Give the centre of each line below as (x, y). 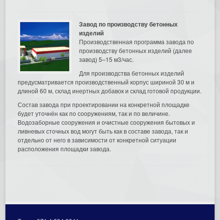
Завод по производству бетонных (129, 24)
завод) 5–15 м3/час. (107, 59)
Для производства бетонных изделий (132, 73)
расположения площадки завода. (65, 148)
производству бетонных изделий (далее (136, 50)
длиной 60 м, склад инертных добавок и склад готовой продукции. (110, 90)
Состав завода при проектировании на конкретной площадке (104, 104)
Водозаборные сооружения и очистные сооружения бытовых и (107, 122)
